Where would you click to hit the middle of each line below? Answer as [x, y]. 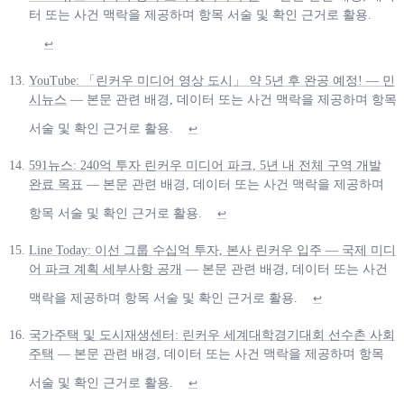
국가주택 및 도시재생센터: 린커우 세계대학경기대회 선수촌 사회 [212, 335]
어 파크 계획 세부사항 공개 [106, 269]
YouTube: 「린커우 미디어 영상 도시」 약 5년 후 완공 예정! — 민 [212, 80]
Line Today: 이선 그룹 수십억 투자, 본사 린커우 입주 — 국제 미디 [212, 250]
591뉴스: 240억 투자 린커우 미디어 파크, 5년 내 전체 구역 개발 [205, 165]
